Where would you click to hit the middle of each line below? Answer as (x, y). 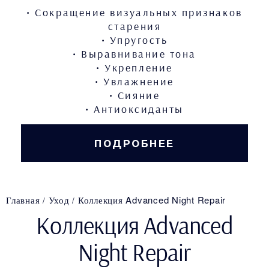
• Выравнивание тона (134, 53)
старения (134, 26)
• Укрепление (134, 67)
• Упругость (134, 40)
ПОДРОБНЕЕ (134, 143)
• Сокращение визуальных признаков (134, 12)
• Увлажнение (134, 81)
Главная (23, 199)
